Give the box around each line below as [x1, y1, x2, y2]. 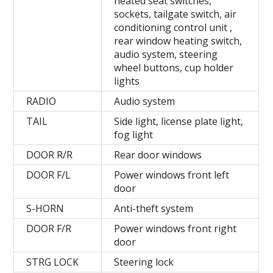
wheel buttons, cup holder [114, 60, 234, 74]
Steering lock [114, 255, 174, 269]
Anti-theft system [114, 201, 194, 215]
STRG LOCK [26, 255, 79, 269]
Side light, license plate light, [114, 114, 244, 128]
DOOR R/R [26, 147, 73, 161]
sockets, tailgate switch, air [114, 7, 237, 21]
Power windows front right [114, 221, 237, 235]
